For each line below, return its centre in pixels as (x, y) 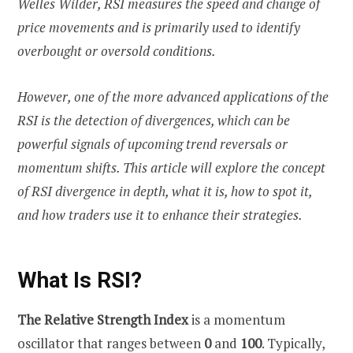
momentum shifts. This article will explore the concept (171, 168)
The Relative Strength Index (103, 320)
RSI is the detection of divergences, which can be (154, 121)
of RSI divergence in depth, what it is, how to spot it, (165, 191)
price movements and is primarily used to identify (159, 28)
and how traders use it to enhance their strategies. (160, 215)
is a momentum (237, 320)
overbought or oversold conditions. (117, 51)
